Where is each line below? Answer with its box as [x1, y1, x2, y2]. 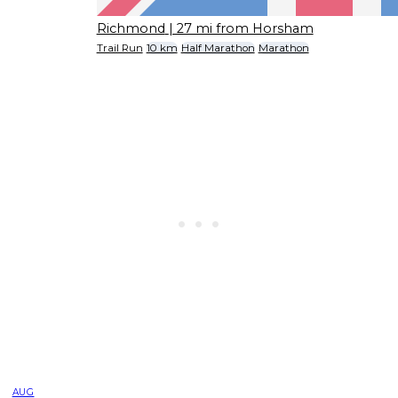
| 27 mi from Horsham [168, 20, 314, 36]
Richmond [96, 20, 165, 36]
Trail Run [96, 42, 143, 55]
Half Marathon [180, 42, 255, 55]
